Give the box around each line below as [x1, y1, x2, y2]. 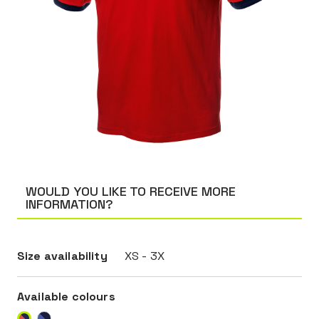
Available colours [17, 289, 115, 304]
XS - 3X [124, 249, 164, 263]
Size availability [17, 249, 108, 263]
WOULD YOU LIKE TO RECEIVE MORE [26, 183, 236, 199]
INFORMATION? [26, 196, 113, 212]
